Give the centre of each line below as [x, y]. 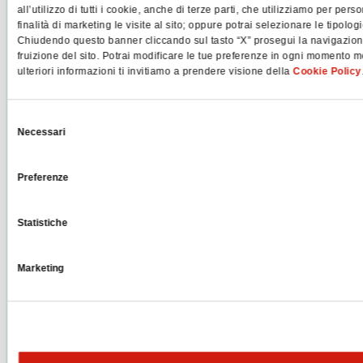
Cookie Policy [327, 72]
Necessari [41, 132]
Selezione [29, 119]
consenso [28, 158]
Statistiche [43, 223]
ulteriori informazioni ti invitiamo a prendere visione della [155, 72]
